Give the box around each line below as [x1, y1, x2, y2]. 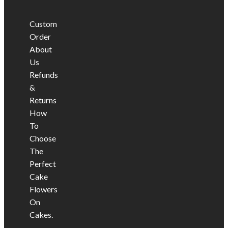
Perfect [30, 158, 56, 168]
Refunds [30, 69, 58, 79]
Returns [30, 95, 56, 105]
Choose [30, 133, 56, 143]
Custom [30, 18, 57, 28]
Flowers [30, 184, 58, 194]
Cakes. [30, 209, 53, 219]
